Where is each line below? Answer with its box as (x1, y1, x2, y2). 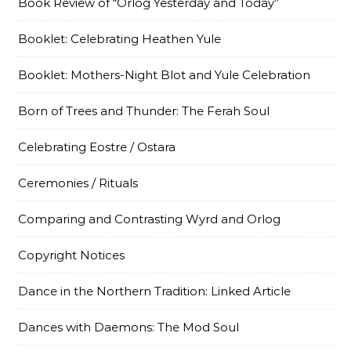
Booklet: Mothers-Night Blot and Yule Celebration (18, 67, 310, 82)
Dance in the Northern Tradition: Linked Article (18, 284, 291, 299)
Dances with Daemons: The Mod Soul (18, 320, 239, 335)
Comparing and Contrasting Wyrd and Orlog (18, 212, 280, 226)
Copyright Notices (18, 248, 125, 262)
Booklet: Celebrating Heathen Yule (18, 31, 221, 46)
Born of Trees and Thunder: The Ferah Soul (18, 103, 270, 118)
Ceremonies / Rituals (18, 175, 138, 190)
